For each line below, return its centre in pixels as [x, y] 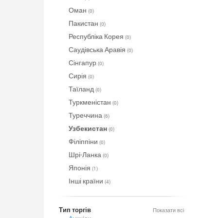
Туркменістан [90, 102]
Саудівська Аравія [98, 49]
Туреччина [86, 115]
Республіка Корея [97, 36]
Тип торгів [75, 210]
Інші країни [86, 181]
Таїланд [82, 89]
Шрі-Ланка [85, 154]
